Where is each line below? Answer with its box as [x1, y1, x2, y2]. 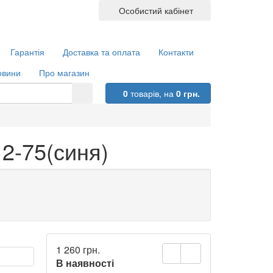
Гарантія [10, 46, 44, 58]
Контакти [158, 46, 194, 58]
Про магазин [39, 66, 90, 79]
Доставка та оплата [62, 46, 140, 58]
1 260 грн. [56, 243, 100, 257]
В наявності [56, 256, 114, 270]
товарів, [128, 87, 165, 99]
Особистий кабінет [113, 4, 195, 16]
